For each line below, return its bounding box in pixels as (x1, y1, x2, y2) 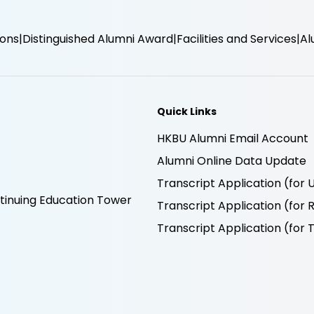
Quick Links (157, 104, 217, 118)
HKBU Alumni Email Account (157, 130, 308, 146)
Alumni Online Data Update (157, 152, 306, 169)
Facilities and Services (177, 30, 296, 47)
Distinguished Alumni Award (22, 30, 173, 47)
